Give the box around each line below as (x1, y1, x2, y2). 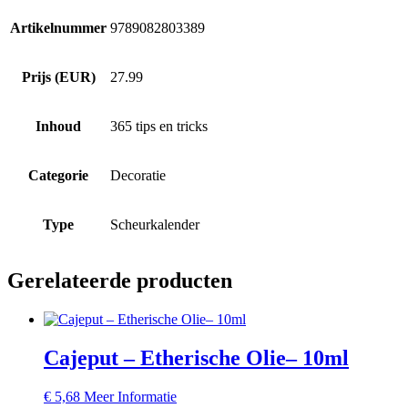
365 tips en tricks (110, 117, 208, 134)
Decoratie (110, 167, 166, 183)
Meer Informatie (84, 388, 177, 404)
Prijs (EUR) (21, 68, 96, 85)
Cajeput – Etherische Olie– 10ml (44, 345, 349, 370)
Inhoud (36, 117, 81, 134)
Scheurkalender (110, 216, 199, 232)
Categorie (28, 167, 88, 183)
